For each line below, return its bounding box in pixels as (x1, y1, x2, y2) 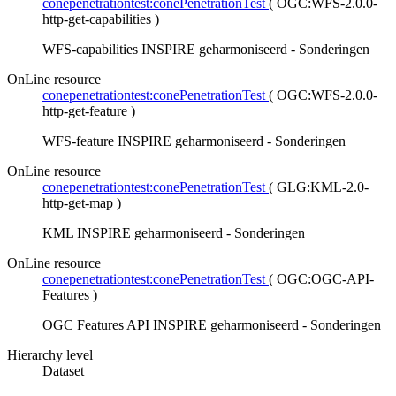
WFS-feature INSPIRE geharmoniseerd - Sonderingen (42, 133, 346, 149)
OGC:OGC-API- (277, 271, 374, 287)
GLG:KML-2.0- (277, 179, 369, 195)
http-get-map (42, 195, 113, 211)
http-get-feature (42, 103, 127, 119)
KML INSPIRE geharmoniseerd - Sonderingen (42, 225, 305, 241)
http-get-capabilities (42, 11, 151, 27)
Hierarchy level (7, 347, 93, 363)
